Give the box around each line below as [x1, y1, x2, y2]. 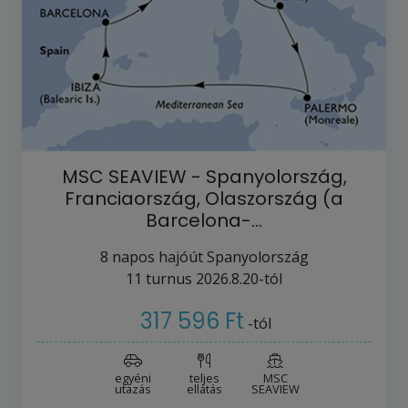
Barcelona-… [146, 207, 262, 233]
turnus [142, 268, 192, 289]
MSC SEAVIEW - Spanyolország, [61, 163, 347, 189]
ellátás [186, 380, 222, 397]
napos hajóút [107, 246, 207, 267]
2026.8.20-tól [196, 268, 282, 289]
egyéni [115, 369, 151, 386]
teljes [189, 369, 219, 386]
